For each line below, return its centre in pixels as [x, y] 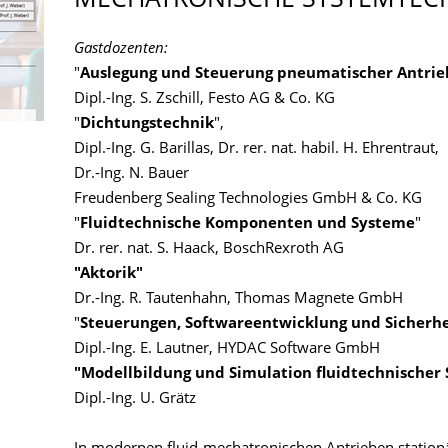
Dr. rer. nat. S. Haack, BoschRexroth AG [209, 249]
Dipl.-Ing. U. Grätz [135, 399]
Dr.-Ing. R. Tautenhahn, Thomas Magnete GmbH [238, 299]
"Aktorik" [108, 274]
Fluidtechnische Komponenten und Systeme [247, 224]
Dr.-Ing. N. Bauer [133, 174]
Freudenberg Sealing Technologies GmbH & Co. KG [248, 199]
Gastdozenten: [121, 49]
